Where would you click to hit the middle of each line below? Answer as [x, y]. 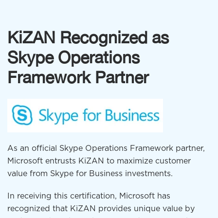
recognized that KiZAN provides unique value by [101, 209]
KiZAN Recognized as [88, 37]
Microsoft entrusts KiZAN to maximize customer [99, 161]
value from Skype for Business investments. [90, 173]
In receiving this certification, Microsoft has [89, 196]
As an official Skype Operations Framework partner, [106, 148]
